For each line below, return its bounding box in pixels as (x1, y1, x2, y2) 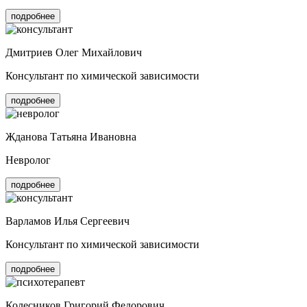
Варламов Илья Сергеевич (5, 215, 130, 227)
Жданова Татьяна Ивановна (5, 131, 136, 143)
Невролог (5, 154, 51, 166)
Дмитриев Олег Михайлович (5, 47, 142, 58)
